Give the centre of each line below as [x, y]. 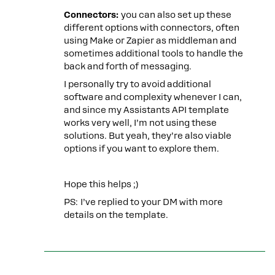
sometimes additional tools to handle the [153, 53]
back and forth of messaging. [128, 66]
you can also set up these [175, 15]
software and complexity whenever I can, [153, 97]
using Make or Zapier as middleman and [150, 41]
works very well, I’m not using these [140, 123]
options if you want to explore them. [141, 149]
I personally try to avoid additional [137, 84]
